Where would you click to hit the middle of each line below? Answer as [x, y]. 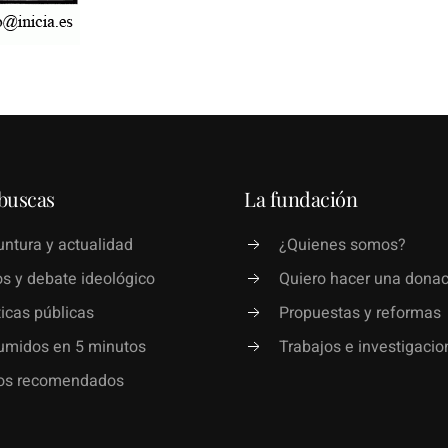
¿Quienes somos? [342, 244]
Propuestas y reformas [360, 312]
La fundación [300, 198]
